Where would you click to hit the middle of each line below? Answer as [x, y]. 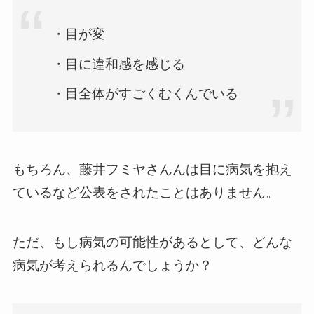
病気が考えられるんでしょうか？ [112, 265]
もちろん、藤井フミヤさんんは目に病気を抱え [152, 170]
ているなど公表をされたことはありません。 [145, 193]
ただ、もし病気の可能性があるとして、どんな [152, 242]
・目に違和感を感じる [119, 64]
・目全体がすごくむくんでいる [145, 94]
